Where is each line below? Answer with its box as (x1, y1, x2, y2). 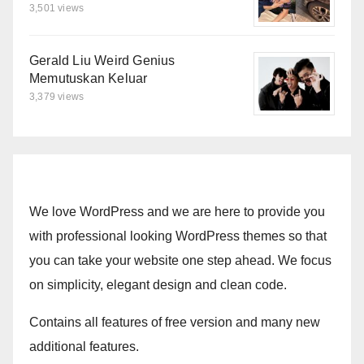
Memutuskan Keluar (29, 71, 148, 86)
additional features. (29, 340, 139, 354)
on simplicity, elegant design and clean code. (29, 278, 287, 292)
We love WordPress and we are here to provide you (29, 205, 325, 219)
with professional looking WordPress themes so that (29, 229, 327, 244)
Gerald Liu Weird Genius (29, 54, 175, 68)
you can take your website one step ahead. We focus (29, 253, 331, 268)
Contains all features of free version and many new (29, 315, 320, 330)
